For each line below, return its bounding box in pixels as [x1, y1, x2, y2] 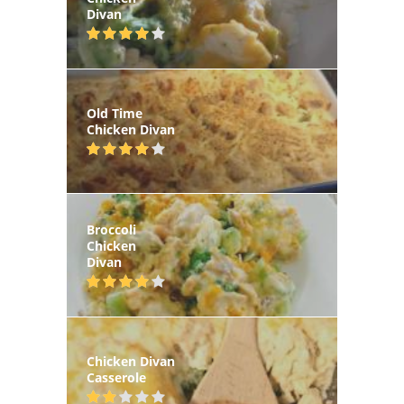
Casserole [87, 369, 146, 387]
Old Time [87, 105, 142, 123]
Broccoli [87, 220, 136, 238]
